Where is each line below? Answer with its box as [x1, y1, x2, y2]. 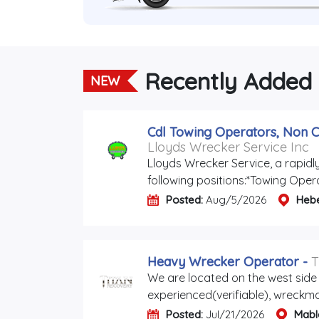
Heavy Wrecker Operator [147, 253, 299, 271]
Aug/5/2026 [203, 193, 266, 207]
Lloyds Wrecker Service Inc [147, 139, 309, 156]
